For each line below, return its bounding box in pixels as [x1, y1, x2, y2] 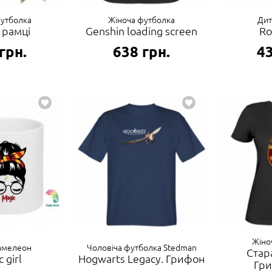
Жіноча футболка [108, 13, 175, 26]
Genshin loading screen [86, 24, 198, 38]
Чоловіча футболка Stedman [86, 241, 197, 254]
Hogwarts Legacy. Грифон [78, 251, 205, 266]
